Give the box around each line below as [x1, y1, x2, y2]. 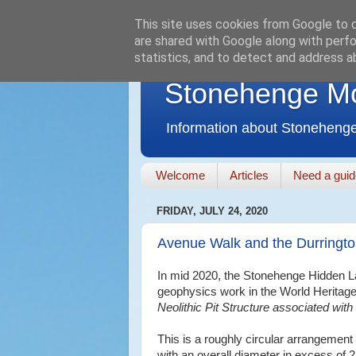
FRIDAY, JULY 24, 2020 [157, 205, 268, 218]
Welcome [155, 168, 205, 183]
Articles [229, 168, 269, 183]
